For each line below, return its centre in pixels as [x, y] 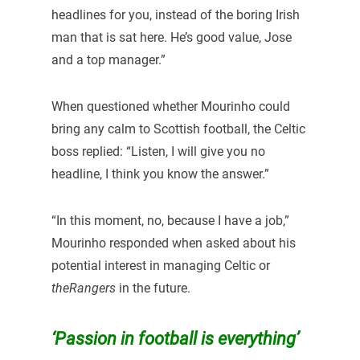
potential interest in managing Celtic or [160, 265]
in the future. [153, 288]
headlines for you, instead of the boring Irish [175, 15]
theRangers [83, 288]
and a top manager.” [108, 60]
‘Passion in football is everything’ [175, 338]
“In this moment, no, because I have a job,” [170, 220]
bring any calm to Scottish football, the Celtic [178, 129]
